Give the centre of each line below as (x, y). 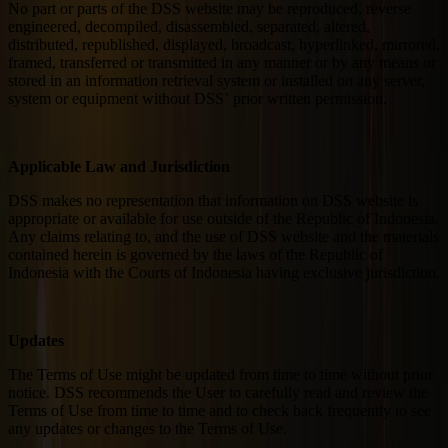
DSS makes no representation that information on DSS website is (213, 200)
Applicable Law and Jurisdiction (119, 166)
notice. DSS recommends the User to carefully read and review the (218, 392)
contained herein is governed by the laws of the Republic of (195, 254)
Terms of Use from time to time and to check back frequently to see (219, 410)
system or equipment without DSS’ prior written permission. (197, 98)
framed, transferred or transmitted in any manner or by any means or (222, 62)
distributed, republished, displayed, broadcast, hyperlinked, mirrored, (224, 44)
